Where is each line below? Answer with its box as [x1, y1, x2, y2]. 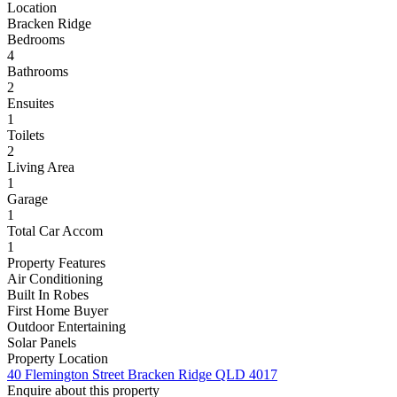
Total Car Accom [7, 223, 103, 239]
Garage [7, 191, 48, 207]
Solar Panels [7, 335, 76, 351]
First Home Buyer [7, 303, 108, 319]
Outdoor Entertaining [7, 319, 126, 335]
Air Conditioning [7, 271, 103, 287]
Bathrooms [7, 64, 68, 80]
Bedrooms [7, 32, 65, 48]
